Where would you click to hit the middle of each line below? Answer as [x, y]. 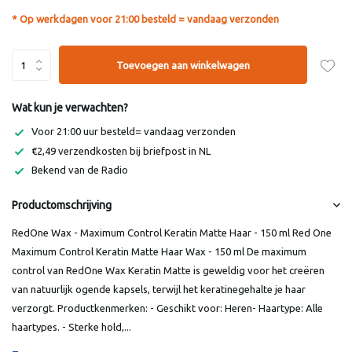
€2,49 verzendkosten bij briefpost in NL [121, 150]
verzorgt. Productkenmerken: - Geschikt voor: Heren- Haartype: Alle [167, 308]
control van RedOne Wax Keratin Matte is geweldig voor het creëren [168, 270]
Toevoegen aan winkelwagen [183, 65]
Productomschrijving [62, 205]
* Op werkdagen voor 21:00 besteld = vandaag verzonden [145, 19]
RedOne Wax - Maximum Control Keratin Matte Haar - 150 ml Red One [172, 232]
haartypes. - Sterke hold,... [71, 326]
